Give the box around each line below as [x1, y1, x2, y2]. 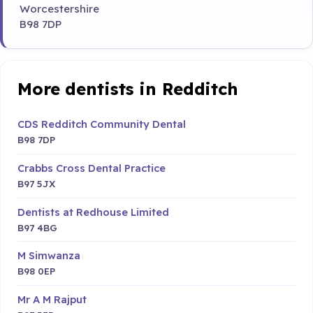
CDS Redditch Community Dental [17, 117, 186, 131]
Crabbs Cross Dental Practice [17, 161, 166, 175]
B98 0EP [17, 265, 55, 277]
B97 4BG [17, 221, 57, 233]
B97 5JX [17, 177, 55, 189]
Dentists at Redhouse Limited [17, 205, 169, 219]
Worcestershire [20, 2, 99, 16]
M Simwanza [17, 249, 80, 263]
